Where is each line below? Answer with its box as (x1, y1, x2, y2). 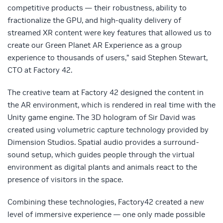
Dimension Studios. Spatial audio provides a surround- (7, 137, 199, 147)
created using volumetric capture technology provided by (7, 125, 209, 135)
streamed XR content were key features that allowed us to (7, 28, 212, 38)
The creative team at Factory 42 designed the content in (7, 88, 204, 98)
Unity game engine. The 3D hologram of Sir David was (7, 112, 196, 122)
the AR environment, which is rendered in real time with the (7, 100, 216, 110)
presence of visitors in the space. (7, 175, 123, 185)
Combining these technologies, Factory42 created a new (7, 197, 204, 207)
